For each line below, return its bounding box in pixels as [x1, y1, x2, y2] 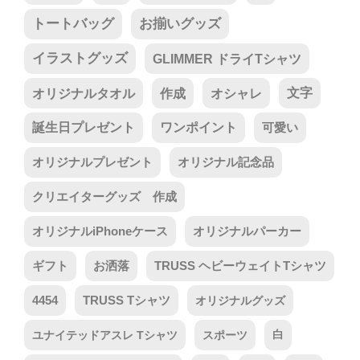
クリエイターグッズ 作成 [32, 190, 177, 203]
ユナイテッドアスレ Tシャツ [32, 329, 178, 342]
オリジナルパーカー [193, 225, 301, 238]
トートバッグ [32, 16, 114, 31]
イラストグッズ [32, 51, 128, 66]
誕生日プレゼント [32, 121, 135, 134]
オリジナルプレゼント [32, 155, 153, 169]
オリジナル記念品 [178, 155, 274, 169]
